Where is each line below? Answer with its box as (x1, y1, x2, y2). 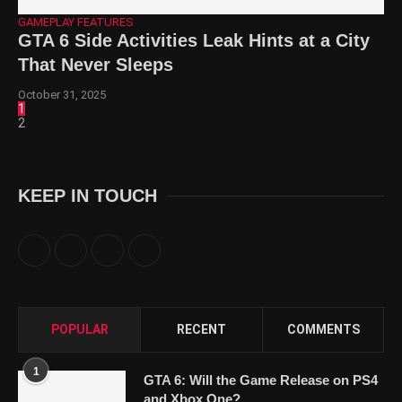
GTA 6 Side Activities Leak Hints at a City (18, 30, 370, 50)
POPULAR (50, 321, 109, 336)
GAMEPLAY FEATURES (18, 14, 134, 29)
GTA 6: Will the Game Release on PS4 (144, 371, 378, 388)
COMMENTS (286, 321, 360, 336)
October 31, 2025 (18, 87, 106, 101)
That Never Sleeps (18, 54, 173, 74)
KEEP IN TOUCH (18, 185, 157, 205)
